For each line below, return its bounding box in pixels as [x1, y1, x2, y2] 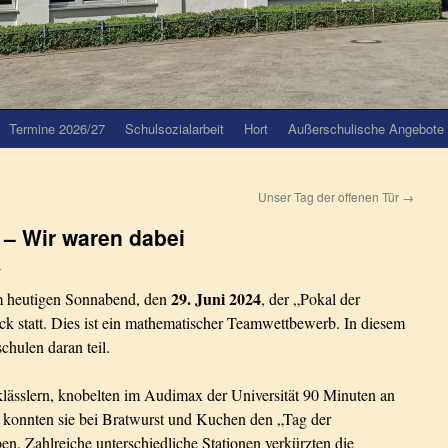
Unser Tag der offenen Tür [258, 188, 402, 205]
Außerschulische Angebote [288, 119, 444, 138]
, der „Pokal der [261, 288, 360, 309]
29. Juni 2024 [171, 287, 261, 310]
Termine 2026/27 [9, 119, 105, 138]
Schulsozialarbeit [125, 119, 224, 138]
